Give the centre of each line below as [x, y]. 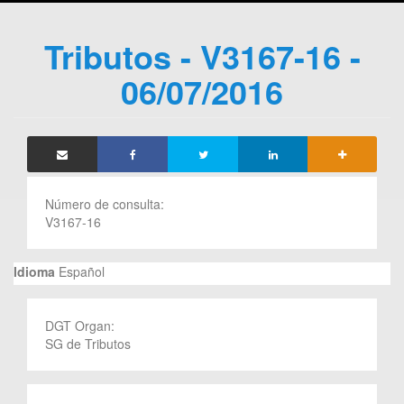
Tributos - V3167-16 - [202, 55]
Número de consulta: [106, 203]
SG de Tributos [88, 343]
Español [80, 271]
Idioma [34, 271]
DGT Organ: [82, 325]
